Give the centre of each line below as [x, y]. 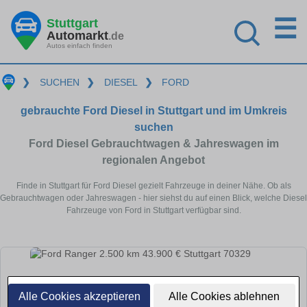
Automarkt [77, 35]
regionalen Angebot [153, 160]
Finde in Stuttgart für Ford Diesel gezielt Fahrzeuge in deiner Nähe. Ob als [153, 185]
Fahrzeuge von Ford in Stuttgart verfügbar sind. [153, 210]
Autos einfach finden [79, 45]
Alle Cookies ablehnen [224, 296]
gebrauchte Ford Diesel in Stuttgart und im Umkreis [153, 110]
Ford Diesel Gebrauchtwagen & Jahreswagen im [153, 143]
